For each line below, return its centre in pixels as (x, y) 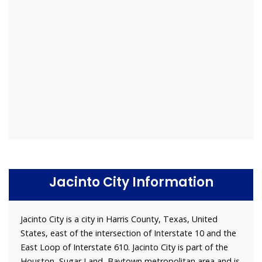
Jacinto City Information (131, 182)
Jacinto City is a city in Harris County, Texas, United (119, 219)
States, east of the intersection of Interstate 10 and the (128, 233)
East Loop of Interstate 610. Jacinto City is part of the (124, 247)
